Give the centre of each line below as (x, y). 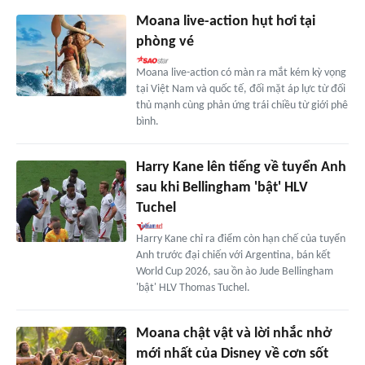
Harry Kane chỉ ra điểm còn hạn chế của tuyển (240, 239)
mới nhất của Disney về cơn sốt (232, 354)
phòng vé (165, 42)
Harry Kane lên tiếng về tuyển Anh (241, 167)
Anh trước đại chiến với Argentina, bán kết (233, 255)
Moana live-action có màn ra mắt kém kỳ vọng (241, 73)
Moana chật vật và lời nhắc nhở (233, 333)
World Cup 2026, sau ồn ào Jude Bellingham (234, 271)
